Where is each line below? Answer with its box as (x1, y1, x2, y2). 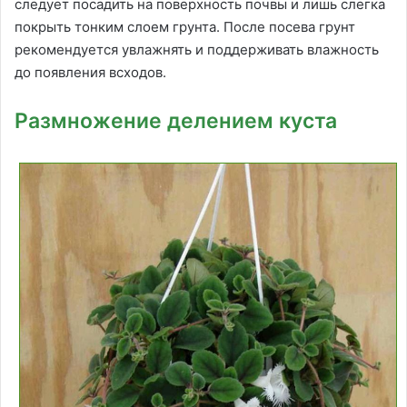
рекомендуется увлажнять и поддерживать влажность (15, 41, 379, 59)
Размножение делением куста (15, 108, 337, 134)
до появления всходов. (15, 64, 166, 82)
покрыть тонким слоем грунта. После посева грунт (15, 18, 355, 36)
